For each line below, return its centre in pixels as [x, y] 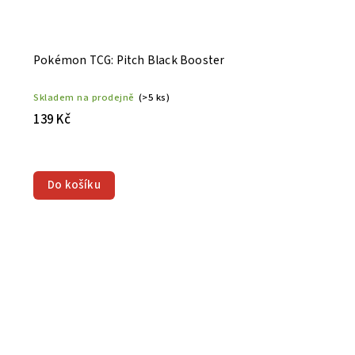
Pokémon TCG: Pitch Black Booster [129, 60]
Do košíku [74, 185]
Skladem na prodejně [84, 97]
